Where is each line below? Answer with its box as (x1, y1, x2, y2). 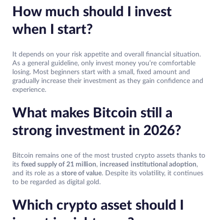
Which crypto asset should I (12, 198, 184, 212)
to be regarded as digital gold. (12, 178, 101, 186)
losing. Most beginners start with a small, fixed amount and (12, 68, 190, 76)
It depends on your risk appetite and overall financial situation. (12, 51, 201, 58)
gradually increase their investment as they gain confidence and (12, 77, 203, 84)
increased (100, 161, 129, 168)
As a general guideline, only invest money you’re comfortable (12, 59, 195, 67)
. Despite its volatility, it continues (102, 169, 203, 177)
